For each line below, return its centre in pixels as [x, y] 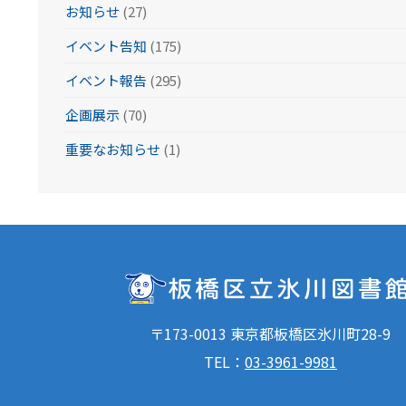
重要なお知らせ [112, 149]
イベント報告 [106, 80]
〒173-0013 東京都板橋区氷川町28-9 [271, 334]
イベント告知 [106, 45]
